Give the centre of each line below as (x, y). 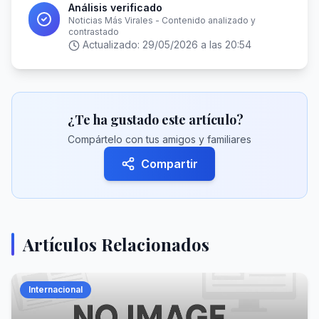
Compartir (169, 164)
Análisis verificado (116, 7)
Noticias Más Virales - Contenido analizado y (162, 20)
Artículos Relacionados (116, 244)
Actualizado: (112, 45)
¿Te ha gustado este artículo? (156, 120)
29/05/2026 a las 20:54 (197, 45)
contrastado (94, 32)
